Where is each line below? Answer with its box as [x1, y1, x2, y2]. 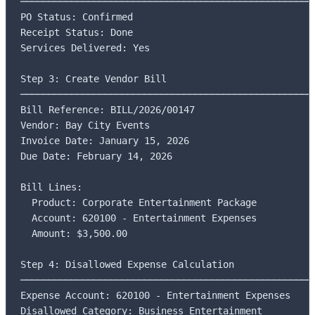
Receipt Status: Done [20, 26, 133, 38]
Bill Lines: [20, 181, 82, 193]
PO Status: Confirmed [20, 11, 133, 22]
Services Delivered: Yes [20, 41, 150, 53]
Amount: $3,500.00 [20, 227, 127, 239]
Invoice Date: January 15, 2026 [20, 134, 189, 146]
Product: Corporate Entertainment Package [20, 196, 257, 208]
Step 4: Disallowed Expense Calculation [20, 258, 234, 270]
